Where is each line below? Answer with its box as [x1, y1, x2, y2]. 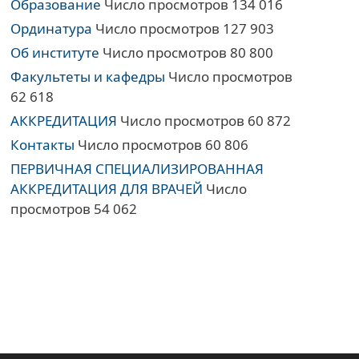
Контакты [10, 135, 75, 155]
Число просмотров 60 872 [117, 111, 292, 131]
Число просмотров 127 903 [92, 19, 275, 38]
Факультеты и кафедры [10, 67, 166, 87]
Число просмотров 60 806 [75, 135, 249, 155]
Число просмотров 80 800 [99, 43, 274, 63]
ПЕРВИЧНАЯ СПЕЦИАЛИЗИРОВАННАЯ [10, 159, 264, 179]
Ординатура [10, 19, 93, 38]
